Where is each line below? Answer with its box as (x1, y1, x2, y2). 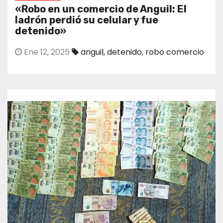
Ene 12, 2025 (22, 46, 70, 58)
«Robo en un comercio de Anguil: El (15, 2, 187, 15)
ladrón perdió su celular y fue (15, 13, 158, 26)
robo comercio (145, 46, 204, 58)
